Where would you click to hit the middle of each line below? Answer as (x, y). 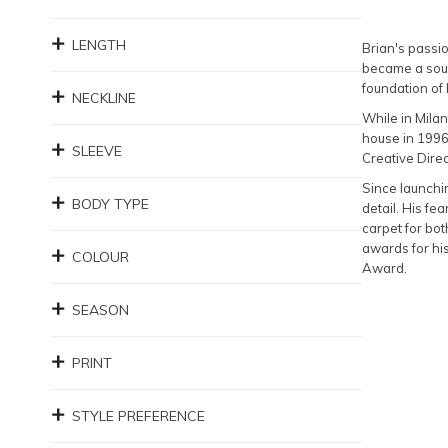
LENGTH (99, 45)
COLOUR (100, 257)
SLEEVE (97, 151)
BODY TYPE (110, 204)
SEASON (100, 310)
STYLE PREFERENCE (138, 416)
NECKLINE (104, 98)
